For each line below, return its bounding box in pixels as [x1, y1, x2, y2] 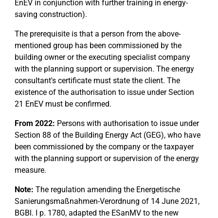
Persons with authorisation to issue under [55, 119, 199, 128]
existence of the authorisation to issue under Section [15, 88, 194, 97]
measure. [15, 165, 46, 175]
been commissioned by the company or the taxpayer [15, 142, 194, 151]
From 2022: [15, 119, 55, 128]
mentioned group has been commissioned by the [15, 41, 182, 50]
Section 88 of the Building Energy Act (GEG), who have [15, 130, 200, 140]
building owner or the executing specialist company [15, 53, 190, 62]
